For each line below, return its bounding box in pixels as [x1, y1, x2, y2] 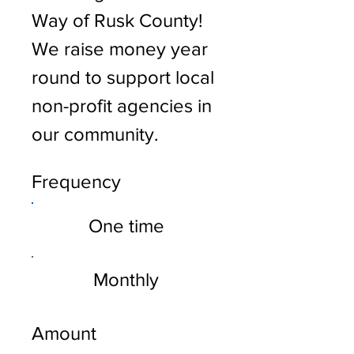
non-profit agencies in [32, 94, 212, 116]
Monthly [93, 268, 160, 290]
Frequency [32, 170, 121, 192]
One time [88, 214, 164, 236]
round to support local [32, 66, 214, 88]
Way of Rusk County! [32, 9, 203, 31]
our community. [32, 122, 164, 145]
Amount [32, 322, 96, 344]
